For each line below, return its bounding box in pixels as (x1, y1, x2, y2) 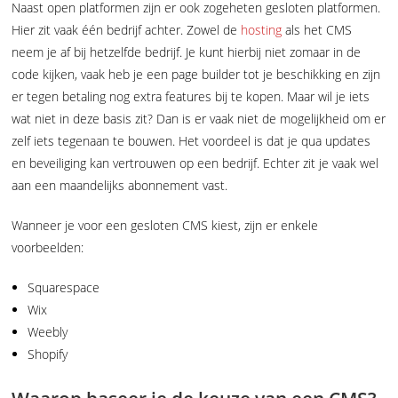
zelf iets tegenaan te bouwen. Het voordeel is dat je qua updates (12, 131, 371, 149)
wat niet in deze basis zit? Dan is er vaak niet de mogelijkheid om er (12, 109, 386, 127)
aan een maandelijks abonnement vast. (12, 176, 228, 194)
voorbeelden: (12, 238, 84, 256)
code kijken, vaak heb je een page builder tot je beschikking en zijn (12, 65, 381, 83)
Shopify (28, 345, 68, 362)
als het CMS (282, 20, 353, 38)
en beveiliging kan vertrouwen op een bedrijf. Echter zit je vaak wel (12, 154, 379, 171)
